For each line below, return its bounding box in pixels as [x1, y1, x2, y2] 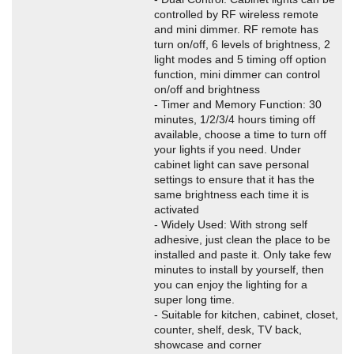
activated [154, 203, 199, 216]
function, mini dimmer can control [154, 68, 320, 81]
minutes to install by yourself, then [154, 263, 324, 276]
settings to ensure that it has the [154, 173, 314, 186]
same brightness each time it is [154, 188, 309, 201]
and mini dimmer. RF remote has [154, 23, 318, 36]
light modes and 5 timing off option [154, 53, 326, 66]
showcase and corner [154, 338, 262, 351]
